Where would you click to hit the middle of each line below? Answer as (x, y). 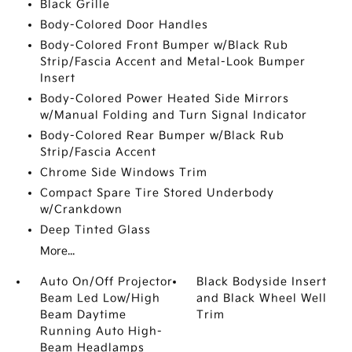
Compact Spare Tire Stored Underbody (157, 193)
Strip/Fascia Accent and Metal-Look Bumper (172, 62)
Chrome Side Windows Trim (123, 172)
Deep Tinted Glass (95, 230)
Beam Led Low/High (100, 298)
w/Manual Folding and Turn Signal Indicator (173, 115)
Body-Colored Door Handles (124, 25)
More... (57, 251)
